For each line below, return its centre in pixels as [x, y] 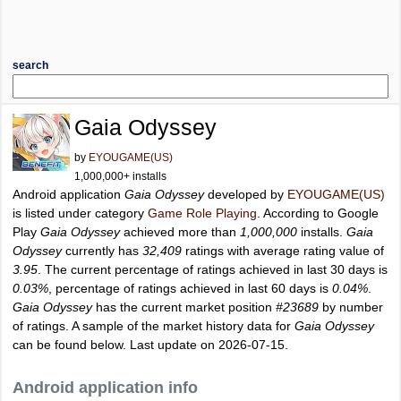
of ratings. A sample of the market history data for [154, 326]
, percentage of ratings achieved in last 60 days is [190, 288]
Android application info [105, 388]
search [30, 65]
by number [351, 307]
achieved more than [180, 232]
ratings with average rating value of [283, 251]
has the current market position [184, 307]
